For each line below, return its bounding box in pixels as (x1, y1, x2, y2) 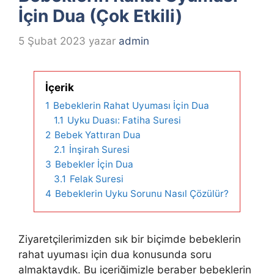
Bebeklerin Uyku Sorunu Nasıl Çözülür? (55, 187, 229, 199)
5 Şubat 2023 (18, 34, 86, 47)
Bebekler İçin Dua (55, 158, 133, 170)
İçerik (45, 81, 74, 94)
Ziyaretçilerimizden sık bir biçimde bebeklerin (18, 232, 241, 245)
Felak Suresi (70, 172, 124, 185)
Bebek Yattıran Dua (54, 128, 141, 141)
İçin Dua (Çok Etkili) (18, 6, 182, 27)
